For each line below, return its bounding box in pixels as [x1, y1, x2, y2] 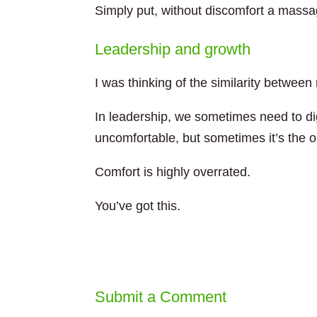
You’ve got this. [95, 199, 181, 213]
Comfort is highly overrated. [95, 165, 251, 179]
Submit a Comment [95, 288, 227, 306]
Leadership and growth [95, 40, 251, 58]
